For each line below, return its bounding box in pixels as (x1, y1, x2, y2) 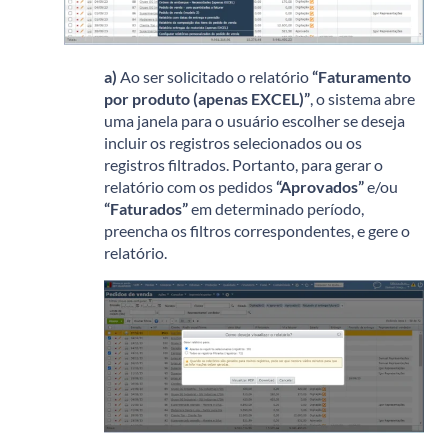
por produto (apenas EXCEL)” (104, 88, 310, 108)
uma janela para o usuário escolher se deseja (104, 110, 405, 130)
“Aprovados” (276, 176, 364, 196)
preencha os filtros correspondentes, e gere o (104, 220, 410, 240)
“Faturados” (104, 198, 188, 218)
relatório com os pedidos (104, 176, 276, 196)
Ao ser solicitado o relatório (117, 66, 312, 86)
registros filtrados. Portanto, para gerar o (104, 154, 383, 174)
